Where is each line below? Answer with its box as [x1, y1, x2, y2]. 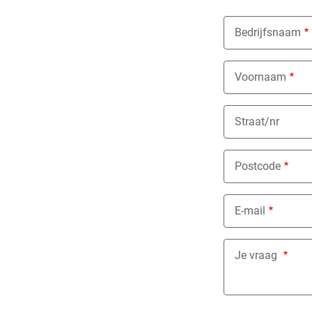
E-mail [235, 204, 265, 217]
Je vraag [235, 249, 280, 262]
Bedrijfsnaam [235, 26, 301, 39]
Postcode [235, 159, 281, 173]
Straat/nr [235, 115, 279, 128]
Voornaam [235, 70, 286, 84]
